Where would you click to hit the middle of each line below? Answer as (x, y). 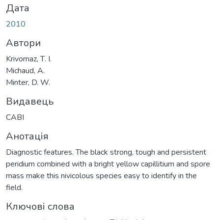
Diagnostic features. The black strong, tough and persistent (106, 152)
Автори (23, 43)
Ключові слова (40, 206)
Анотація (27, 136)
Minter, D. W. (28, 82)
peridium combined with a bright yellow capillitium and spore (108, 164)
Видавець (30, 101)
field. (14, 187)
